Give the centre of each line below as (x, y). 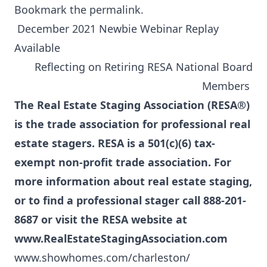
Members (227, 86)
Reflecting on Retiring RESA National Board (144, 67)
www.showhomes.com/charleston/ (102, 257)
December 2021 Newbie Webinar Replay (117, 29)
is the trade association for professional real (132, 124)
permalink (115, 10)
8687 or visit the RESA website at (101, 219)
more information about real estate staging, (133, 181)
